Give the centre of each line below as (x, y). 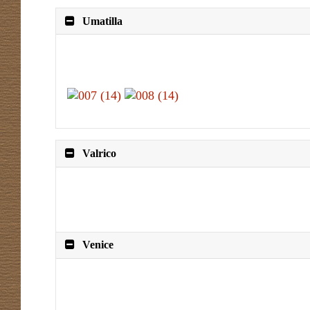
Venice (98, 245)
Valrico (100, 154)
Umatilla (103, 21)
